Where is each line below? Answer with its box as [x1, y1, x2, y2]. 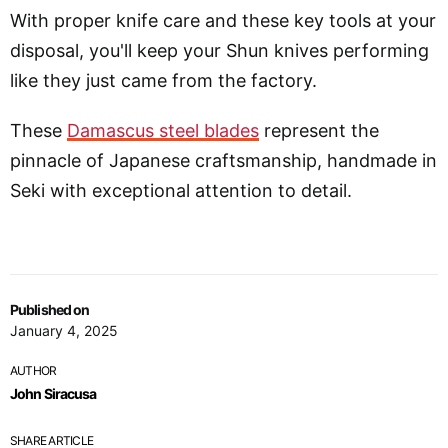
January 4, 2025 [10, 321, 118, 339]
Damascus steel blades [67, 119, 259, 141]
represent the [259, 119, 379, 141]
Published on [10, 300, 90, 318]
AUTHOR [10, 362, 57, 378]
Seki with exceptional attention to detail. [10, 179, 352, 201]
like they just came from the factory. [10, 69, 317, 91]
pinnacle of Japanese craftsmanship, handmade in [10, 149, 437, 171]
